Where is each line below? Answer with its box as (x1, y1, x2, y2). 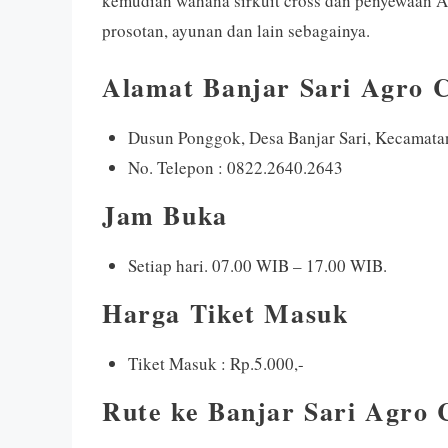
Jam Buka (102, 195, 228, 234)
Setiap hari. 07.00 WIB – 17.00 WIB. (127, 253, 387, 277)
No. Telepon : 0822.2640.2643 (127, 155, 343, 179)
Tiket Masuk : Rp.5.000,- (127, 351, 304, 375)
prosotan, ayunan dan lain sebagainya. (102, 19, 370, 42)
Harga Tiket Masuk (102, 293, 349, 332)
